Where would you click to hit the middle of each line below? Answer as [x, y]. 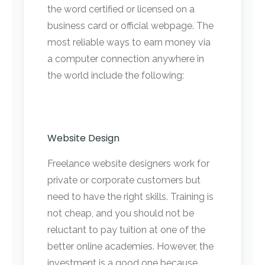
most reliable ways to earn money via [129, 43]
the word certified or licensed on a [121, 9]
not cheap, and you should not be [121, 214]
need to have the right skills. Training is [130, 197]
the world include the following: [116, 76]
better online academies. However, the [130, 247]
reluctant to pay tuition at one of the [126, 230]
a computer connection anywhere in [126, 59]
